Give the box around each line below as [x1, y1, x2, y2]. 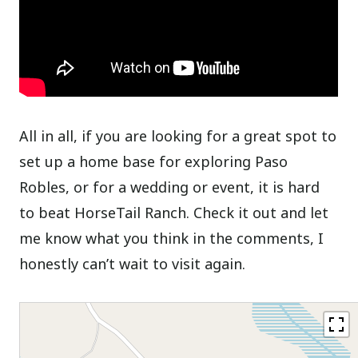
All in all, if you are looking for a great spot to [19, 125, 337, 145]
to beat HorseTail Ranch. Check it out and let [19, 202, 329, 222]
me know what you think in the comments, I [19, 228, 324, 248]
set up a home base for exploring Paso [19, 151, 288, 171]
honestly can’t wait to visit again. [19, 253, 246, 273]
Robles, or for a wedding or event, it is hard [19, 177, 320, 197]
